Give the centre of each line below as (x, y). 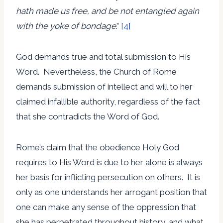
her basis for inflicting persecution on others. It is (108, 177)
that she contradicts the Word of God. (88, 116)
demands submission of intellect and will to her (104, 86)
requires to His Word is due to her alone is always (109, 162)
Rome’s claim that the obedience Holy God (98, 147)
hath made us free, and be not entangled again (108, 11)
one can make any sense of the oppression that (106, 207)
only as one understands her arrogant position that (111, 192)
